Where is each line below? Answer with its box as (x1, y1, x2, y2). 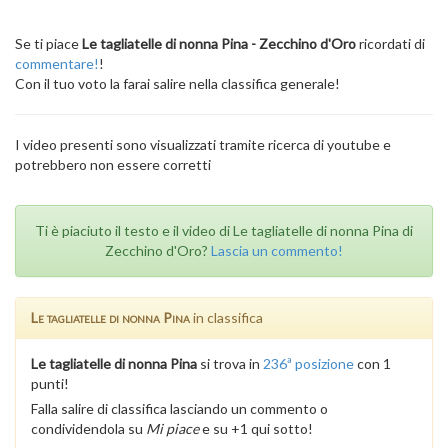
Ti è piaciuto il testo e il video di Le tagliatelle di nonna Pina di (35, 222, 413, 239)
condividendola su (31, 420, 146, 437)
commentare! (15, 55, 99, 72)
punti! (31, 375, 69, 392)
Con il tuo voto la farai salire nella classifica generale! (15, 75, 340, 92)
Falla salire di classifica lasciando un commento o (31, 400, 328, 417)
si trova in (197, 355, 263, 372)
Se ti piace (15, 35, 82, 52)
